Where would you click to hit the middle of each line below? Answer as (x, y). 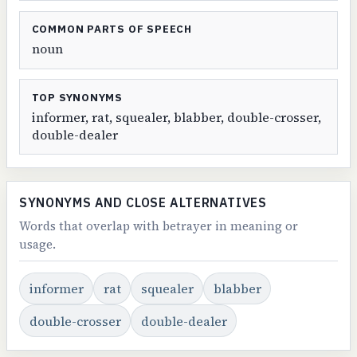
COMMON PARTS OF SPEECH (112, 29)
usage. (38, 244)
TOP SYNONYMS (77, 97)
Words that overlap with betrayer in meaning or (159, 226)
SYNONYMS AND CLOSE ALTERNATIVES (143, 203)
